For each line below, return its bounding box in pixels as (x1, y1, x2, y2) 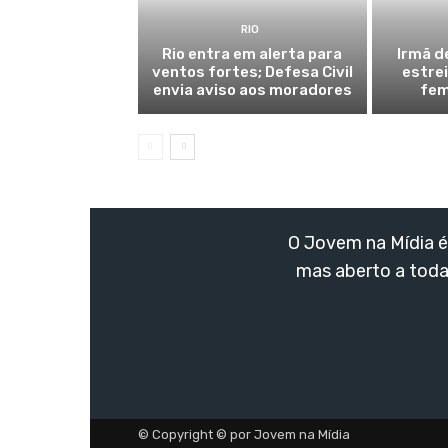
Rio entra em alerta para (162, 44, 343, 63)
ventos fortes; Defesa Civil (151, 62, 353, 81)
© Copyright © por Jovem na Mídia (138, 426, 350, 442)
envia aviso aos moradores (152, 80, 352, 99)
